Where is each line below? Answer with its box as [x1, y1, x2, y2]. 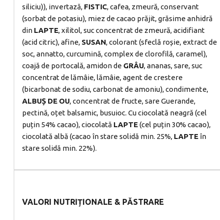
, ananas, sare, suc [144, 61, 202, 70]
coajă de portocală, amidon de [22, 61, 123, 70]
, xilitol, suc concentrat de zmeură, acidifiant [58, 26, 205, 35]
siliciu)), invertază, [22, 2, 84, 11]
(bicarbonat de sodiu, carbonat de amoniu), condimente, [22, 85, 208, 94]
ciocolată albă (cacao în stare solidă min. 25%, [22, 132, 174, 141]
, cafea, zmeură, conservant [107, 2, 199, 11]
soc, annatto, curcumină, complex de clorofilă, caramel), [22, 50, 207, 58]
